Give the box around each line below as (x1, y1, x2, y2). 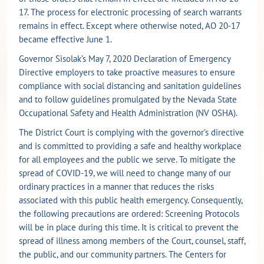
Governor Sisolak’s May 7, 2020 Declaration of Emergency (19, 52, 230, 64)
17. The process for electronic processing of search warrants (19, 6, 242, 18)
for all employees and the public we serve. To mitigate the (19, 153, 236, 165)
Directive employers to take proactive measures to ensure (19, 66, 235, 78)
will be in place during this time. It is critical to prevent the (19, 221, 239, 233)
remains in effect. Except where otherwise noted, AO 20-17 (19, 19, 240, 31)
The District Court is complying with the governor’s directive (19, 126, 244, 138)
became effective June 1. (19, 33, 112, 45)
